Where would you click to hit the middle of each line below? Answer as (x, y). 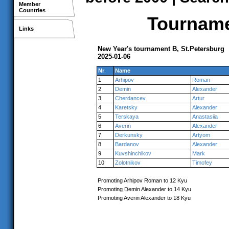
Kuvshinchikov (133, 153)
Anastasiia (205, 117)
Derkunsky (129, 135)
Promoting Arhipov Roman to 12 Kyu (142, 180)
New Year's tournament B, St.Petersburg (161, 49)
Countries (32, 10)
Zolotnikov (128, 163)
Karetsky (126, 107)
